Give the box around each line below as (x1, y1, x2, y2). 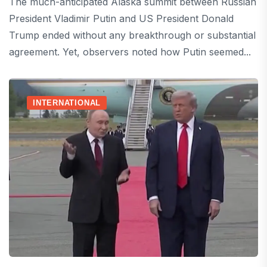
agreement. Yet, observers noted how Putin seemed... (9, 46, 251, 58)
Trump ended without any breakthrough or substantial (9, 29, 256, 42)
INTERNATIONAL (33, 98, 101, 108)
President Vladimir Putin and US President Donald (9, 13, 234, 25)
